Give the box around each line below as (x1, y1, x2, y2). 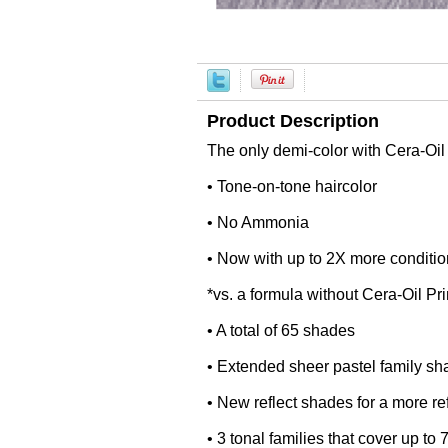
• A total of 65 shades (207, 322, 355, 339)
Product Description (207, 111, 379, 131)
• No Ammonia (207, 214, 309, 231)
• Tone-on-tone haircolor (207, 178, 377, 195)
